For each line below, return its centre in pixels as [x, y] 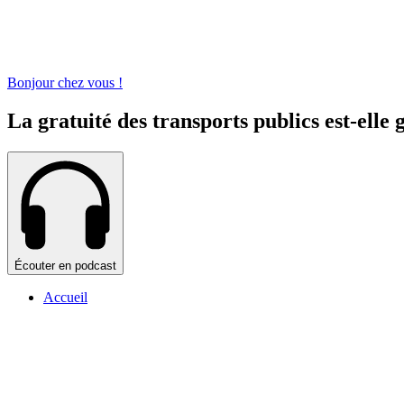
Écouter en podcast [65, 265]
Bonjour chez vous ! [65, 83]
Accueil [65, 297]
